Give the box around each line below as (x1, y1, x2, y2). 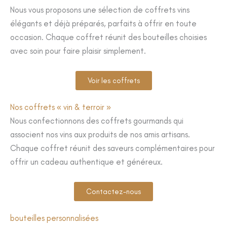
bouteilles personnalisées (10, 213, 98, 223)
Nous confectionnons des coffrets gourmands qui (10, 116, 183, 126)
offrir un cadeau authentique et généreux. (10, 157, 163, 167)
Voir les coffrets (87, 76, 140, 86)
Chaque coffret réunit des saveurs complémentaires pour (10, 143, 215, 154)
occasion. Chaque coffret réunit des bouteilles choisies (10, 31, 207, 42)
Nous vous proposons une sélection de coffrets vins (10, 4, 190, 15)
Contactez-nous (86, 187, 141, 197)
